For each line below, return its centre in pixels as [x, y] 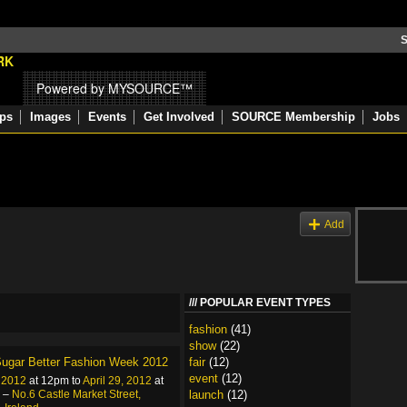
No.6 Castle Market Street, [76, 394]
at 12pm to [55, 380]
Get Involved [179, 117]
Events [107, 117]
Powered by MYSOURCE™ [114, 88]
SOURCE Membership [293, 117]
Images [50, 117]
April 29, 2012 [117, 380]
